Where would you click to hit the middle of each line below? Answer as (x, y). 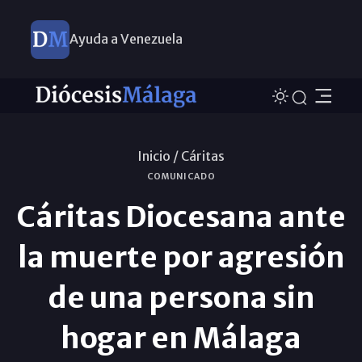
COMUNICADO (181, 176)
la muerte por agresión (181, 257)
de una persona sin (181, 297)
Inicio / (158, 156)
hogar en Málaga (181, 338)
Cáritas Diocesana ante (181, 217)
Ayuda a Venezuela (126, 39)
